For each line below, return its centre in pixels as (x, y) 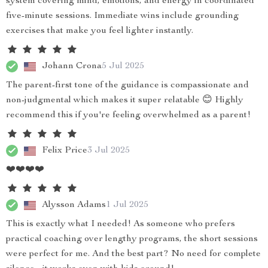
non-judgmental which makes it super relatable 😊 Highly (125, 100)
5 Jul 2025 (123, 66)
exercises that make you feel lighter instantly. (100, 31)
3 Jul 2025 (109, 150)
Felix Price (65, 150)
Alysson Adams (74, 205)
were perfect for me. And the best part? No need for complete (133, 254)
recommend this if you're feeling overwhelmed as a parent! (128, 115)
